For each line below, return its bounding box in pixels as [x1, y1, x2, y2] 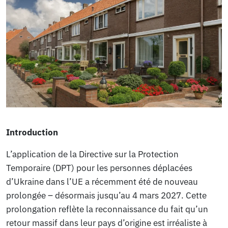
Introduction [6, 127, 59, 138]
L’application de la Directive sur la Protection [6, 149, 179, 160]
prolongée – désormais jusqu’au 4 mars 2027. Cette [6, 190, 207, 202]
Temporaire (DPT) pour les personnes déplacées [6, 162, 193, 174]
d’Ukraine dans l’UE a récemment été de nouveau [6, 176, 198, 188]
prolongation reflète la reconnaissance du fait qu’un [6, 204, 209, 215]
